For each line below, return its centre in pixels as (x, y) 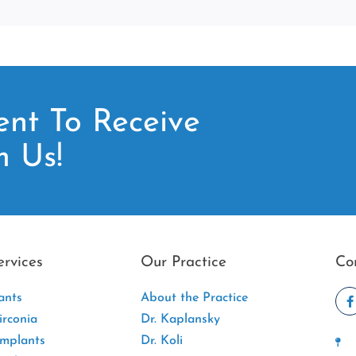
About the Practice (194, 298)
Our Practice (184, 263)
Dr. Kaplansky (180, 320)
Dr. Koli (162, 341)
